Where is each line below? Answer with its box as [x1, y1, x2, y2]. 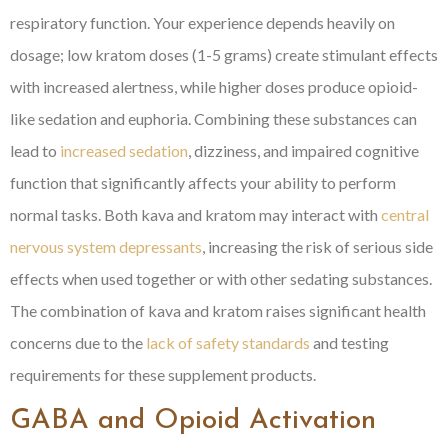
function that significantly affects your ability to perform [10, 173, 396, 193]
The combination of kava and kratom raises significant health [10, 301, 426, 321]
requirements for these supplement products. [10, 365, 316, 385]
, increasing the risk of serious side [202, 237, 433, 257]
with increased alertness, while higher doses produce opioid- [10, 77, 418, 97]
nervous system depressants [10, 237, 202, 257]
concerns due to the [10, 333, 146, 353]
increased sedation [60, 141, 188, 161]
